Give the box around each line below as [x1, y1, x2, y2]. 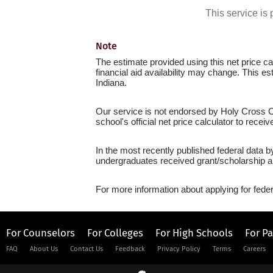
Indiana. [96, 77, 127, 88]
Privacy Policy [157, 245, 200, 253]
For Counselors [6, 227, 75, 239]
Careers [243, 245, 266, 253]
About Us [30, 245, 58, 253]
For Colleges [87, 227, 143, 239]
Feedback [115, 245, 145, 253]
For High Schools [155, 227, 233, 239]
